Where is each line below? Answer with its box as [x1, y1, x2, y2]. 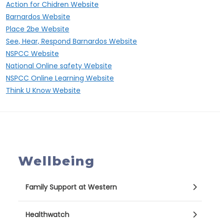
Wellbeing [18, 153, 95, 169]
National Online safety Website [6, 61, 112, 71]
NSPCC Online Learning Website [6, 73, 114, 83]
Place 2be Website [6, 24, 69, 34]
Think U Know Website [6, 85, 81, 95]
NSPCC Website [6, 49, 59, 58]
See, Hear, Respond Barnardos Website [6, 36, 137, 46]
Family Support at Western [26, 182, 117, 192]
